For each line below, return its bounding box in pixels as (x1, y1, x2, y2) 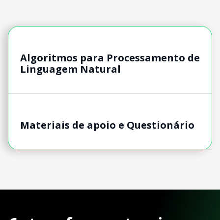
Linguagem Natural (20, 62, 121, 76)
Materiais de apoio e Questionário (20, 118, 194, 132)
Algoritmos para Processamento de (20, 51, 200, 64)
